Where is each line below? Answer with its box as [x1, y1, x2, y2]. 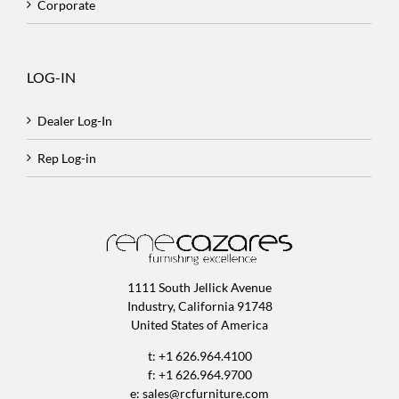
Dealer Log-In [37, 112, 112, 128]
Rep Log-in [37, 150, 96, 166]
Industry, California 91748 [126, 297, 273, 313]
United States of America [131, 316, 268, 332]
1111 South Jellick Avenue [127, 279, 272, 295]
